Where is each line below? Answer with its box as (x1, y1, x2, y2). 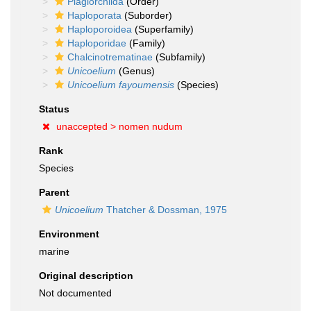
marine (39, 246, 69, 257)
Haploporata (67, 10, 121, 21)
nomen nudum (119, 121, 183, 132)
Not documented (39, 287, 112, 299)
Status (39, 103, 69, 115)
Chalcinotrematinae (67, 51, 153, 62)
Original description (39, 270, 133, 281)
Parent (39, 187, 69, 198)
